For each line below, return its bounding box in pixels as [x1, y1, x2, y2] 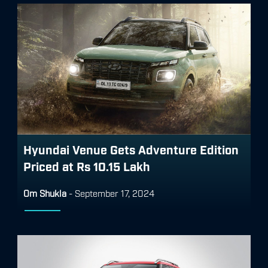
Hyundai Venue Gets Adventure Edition [23, 141, 239, 156]
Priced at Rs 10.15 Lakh [23, 158, 150, 173]
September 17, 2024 [75, 187, 154, 198]
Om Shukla [23, 187, 66, 198]
